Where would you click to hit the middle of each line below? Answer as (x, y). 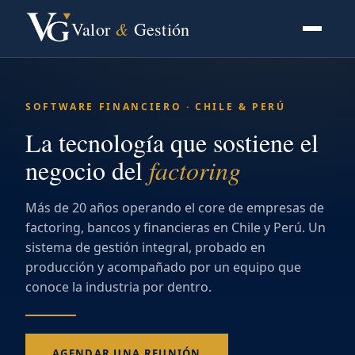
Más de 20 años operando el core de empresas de (175, 208)
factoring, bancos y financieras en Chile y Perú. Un (176, 227)
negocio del (87, 170)
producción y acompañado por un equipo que (163, 267)
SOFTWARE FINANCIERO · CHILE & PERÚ (156, 107)
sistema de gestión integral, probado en (145, 247)
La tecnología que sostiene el (172, 142)
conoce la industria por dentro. (118, 287)
